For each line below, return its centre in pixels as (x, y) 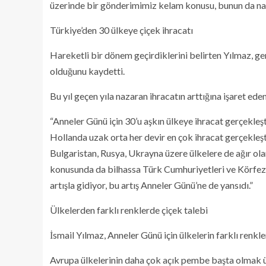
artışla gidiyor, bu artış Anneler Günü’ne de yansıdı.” (151, 185)
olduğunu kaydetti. (87, 71)
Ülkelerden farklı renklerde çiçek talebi (129, 210)
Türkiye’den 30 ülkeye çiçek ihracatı (121, 30)
